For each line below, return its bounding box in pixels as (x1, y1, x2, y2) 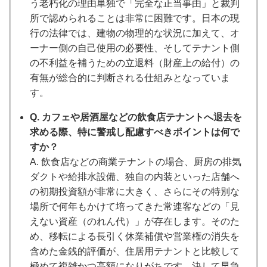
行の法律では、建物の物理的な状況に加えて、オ (30, 27, 240, 38)
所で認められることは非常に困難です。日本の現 (30, 13, 240, 23)
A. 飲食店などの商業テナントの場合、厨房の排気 (30, 156, 241, 167)
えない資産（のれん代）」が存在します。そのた (30, 216, 240, 226)
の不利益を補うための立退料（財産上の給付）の (30, 57, 240, 68)
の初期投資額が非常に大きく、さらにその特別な (30, 186, 240, 197)
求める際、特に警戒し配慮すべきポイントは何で (30, 126, 240, 137)
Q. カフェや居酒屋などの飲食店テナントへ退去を (30, 111, 242, 122)
